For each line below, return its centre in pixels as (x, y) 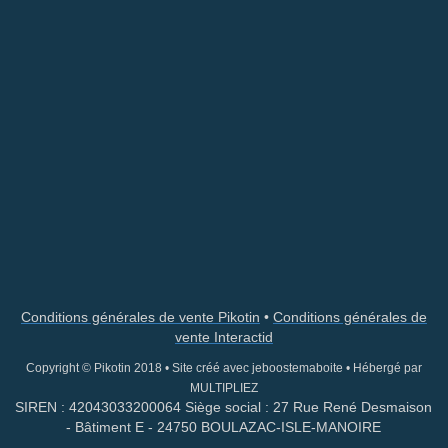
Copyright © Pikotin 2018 (93, 368)
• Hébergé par (383, 368)
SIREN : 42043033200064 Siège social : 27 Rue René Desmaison (224, 407)
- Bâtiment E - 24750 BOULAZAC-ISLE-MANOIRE (224, 427)
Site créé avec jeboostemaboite (258, 368)
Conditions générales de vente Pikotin (140, 317)
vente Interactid (223, 337)
